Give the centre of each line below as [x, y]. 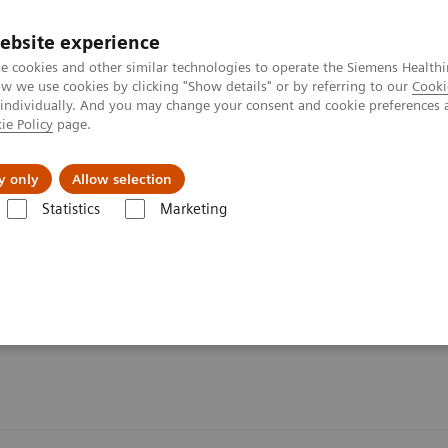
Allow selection [122, 179]
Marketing [193, 209]
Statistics [70, 209]
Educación [315, 164]
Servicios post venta [123, 164]
